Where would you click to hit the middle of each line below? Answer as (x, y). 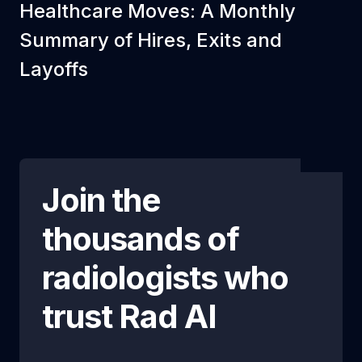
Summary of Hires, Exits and (151, 40)
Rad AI (168, 316)
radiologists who (165, 278)
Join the (101, 200)
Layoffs (54, 69)
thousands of (141, 239)
